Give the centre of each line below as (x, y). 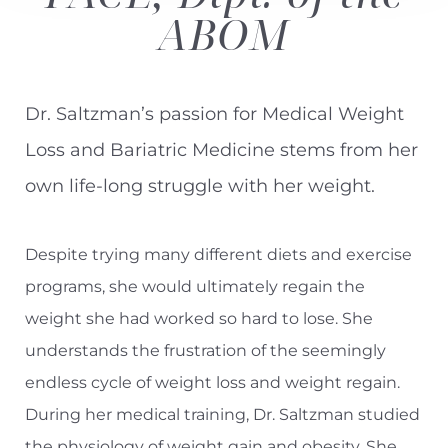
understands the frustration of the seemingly (205, 351)
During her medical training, (139, 415)
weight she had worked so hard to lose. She (199, 319)
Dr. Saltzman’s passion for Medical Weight (214, 114)
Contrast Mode (93, 26)
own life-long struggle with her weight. (200, 186)
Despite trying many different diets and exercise (218, 255)
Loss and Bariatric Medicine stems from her (221, 150)
